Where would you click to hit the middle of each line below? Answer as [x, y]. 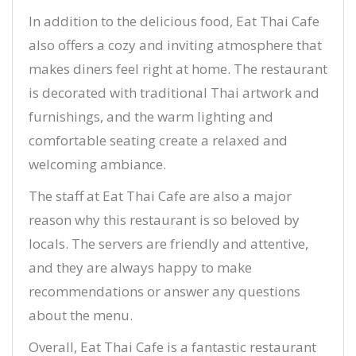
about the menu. [81, 315]
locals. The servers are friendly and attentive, [168, 244]
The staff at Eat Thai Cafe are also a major [160, 196]
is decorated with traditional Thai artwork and [174, 93]
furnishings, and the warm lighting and [151, 116]
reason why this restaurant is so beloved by [164, 220]
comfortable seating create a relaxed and [158, 140]
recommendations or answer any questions [164, 291]
